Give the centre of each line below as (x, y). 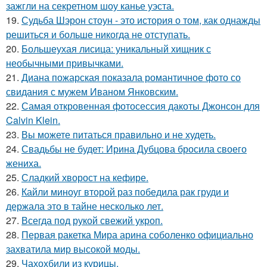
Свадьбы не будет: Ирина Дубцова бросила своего (134, 149)
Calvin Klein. (33, 120)
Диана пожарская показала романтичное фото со (131, 77)
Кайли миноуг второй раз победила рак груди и (125, 192)
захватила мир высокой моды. (73, 249)
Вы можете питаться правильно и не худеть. (119, 134)
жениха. (24, 163)
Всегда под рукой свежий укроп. (92, 220)
